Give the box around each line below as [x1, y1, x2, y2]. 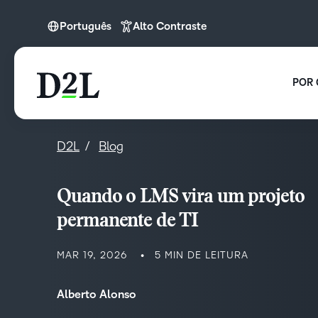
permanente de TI [57, 212, 198, 231]
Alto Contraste [133, 21, 207, 32]
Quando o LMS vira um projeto [57, 188, 305, 207]
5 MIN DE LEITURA [155, 250, 248, 261]
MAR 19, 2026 [57, 250, 127, 261]
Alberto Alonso [57, 288, 136, 301]
